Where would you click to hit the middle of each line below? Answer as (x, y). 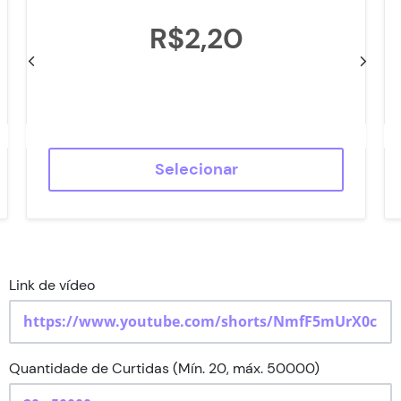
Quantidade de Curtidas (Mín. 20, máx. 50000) (164, 368)
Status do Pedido (200, 56)
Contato (200, 105)
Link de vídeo (52, 285)
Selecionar (196, 169)
